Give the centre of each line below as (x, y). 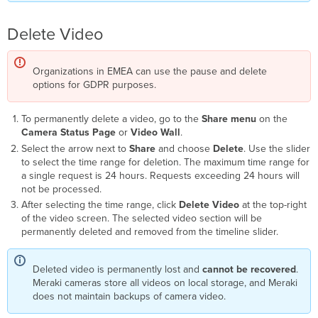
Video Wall (155, 133)
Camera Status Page (68, 133)
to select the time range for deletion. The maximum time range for (165, 162)
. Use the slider (276, 148)
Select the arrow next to (75, 148)
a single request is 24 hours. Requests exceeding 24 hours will (160, 175)
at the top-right (273, 205)
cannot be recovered (250, 270)
